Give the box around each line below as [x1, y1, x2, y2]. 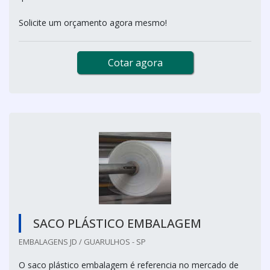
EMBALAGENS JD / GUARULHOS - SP [19, 236, 146, 247]
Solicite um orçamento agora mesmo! [19, 16, 167, 28]
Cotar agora [107, 55, 163, 69]
